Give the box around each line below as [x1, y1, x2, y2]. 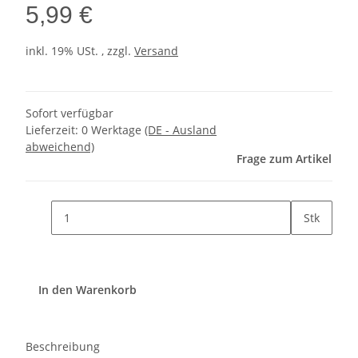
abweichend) [26, 139, 94, 155]
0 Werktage [82, 122, 145, 138]
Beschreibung [26, 339, 100, 355]
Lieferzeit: [26, 122, 82, 138]
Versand [134, 43, 178, 59]
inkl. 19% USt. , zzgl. [26, 43, 134, 59]
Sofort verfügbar [26, 105, 113, 121]
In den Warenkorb [38, 282, 140, 298]
